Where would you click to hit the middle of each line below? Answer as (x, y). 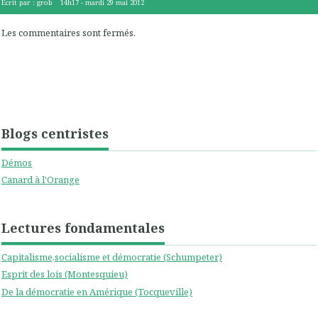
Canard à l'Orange (40, 180)
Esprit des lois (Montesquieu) (65, 274)
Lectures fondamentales (83, 228)
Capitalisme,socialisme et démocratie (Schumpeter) (112, 257)
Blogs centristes (55, 133)
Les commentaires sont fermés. (68, 32)
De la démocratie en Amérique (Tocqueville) (97, 291)
